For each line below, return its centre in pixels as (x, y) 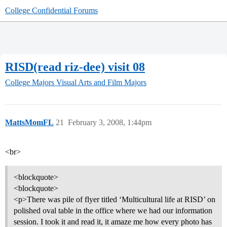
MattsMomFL (29, 123)
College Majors (30, 83)
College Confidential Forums (51, 10)
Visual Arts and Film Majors (101, 83)
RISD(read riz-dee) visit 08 (75, 67)
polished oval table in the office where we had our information (113, 211)
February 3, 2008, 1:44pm (110, 123)
